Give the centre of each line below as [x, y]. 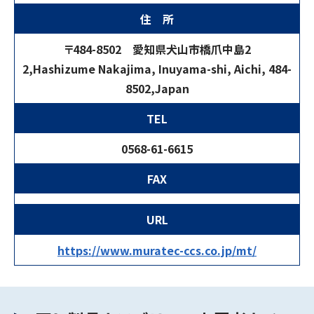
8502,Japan [157, 88]
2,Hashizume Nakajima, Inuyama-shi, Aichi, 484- [157, 69]
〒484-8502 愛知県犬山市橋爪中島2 [157, 49]
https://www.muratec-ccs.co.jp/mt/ [157, 250]
